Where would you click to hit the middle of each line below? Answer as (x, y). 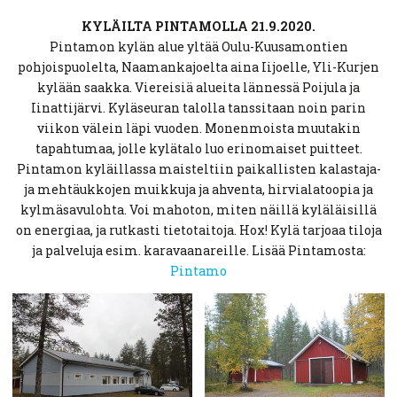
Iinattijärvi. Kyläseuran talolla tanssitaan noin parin (198, 108)
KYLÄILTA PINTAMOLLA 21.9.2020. (198, 27)
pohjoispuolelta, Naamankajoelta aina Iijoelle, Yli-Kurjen (198, 67)
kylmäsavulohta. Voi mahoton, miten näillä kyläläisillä (198, 210)
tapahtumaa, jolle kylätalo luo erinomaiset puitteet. (198, 149)
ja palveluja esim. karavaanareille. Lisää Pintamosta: (198, 251)
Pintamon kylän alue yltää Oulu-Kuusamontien (198, 47)
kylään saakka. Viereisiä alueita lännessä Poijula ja (198, 88)
